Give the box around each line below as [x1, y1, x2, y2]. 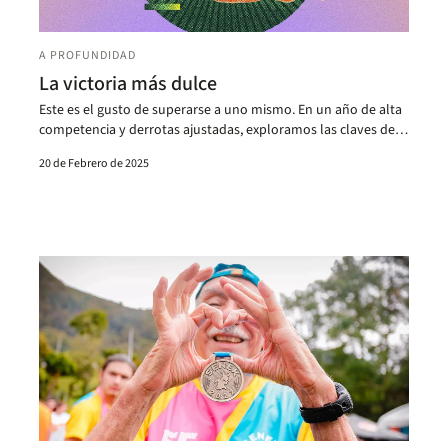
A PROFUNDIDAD [39, 47, 136, 65]
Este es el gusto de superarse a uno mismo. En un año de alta [39, 100, 403, 121]
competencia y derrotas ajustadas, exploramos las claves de [39, 120, 396, 141]
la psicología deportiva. [39, 140, 178, 161]
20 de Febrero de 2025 [39, 155, 150, 173]
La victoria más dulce [39, 70, 218, 99]
